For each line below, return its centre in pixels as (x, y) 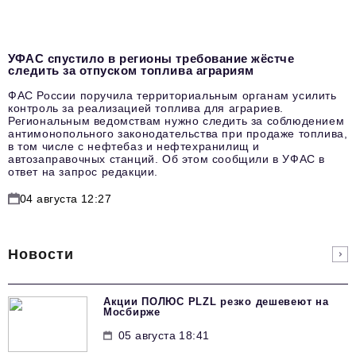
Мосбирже (132, 311)
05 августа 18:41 (164, 335)
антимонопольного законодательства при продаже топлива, (178, 133)
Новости (41, 254)
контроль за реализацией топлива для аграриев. (146, 108)
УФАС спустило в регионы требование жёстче (151, 58)
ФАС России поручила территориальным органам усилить (172, 95)
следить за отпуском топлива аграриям (131, 70)
